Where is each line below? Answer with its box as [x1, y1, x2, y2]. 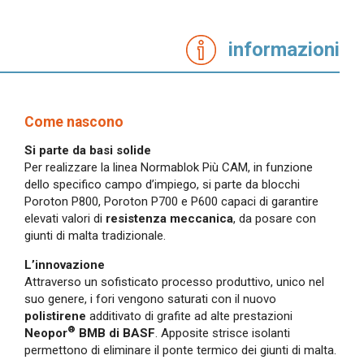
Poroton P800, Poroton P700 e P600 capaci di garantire [24, 194, 318, 210]
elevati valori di [24, 211, 106, 227]
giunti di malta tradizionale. [24, 228, 166, 244]
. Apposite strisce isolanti [155, 326, 290, 341]
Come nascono [24, 114, 123, 131]
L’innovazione [24, 258, 105, 273]
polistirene [24, 309, 86, 324]
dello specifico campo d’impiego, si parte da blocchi [24, 177, 300, 193]
